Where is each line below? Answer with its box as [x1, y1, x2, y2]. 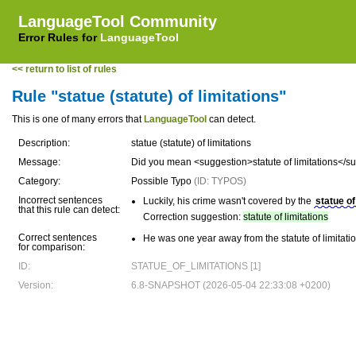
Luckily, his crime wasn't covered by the [143, 195, 314, 207]
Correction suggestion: [143, 211, 243, 222]
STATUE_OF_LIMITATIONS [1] [131, 261, 261, 272]
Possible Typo [131, 176, 194, 187]
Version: [18, 280, 53, 291]
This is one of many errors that [12, 114, 144, 125]
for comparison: [18, 242, 85, 253]
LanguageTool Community [18, 13, 217, 30]
